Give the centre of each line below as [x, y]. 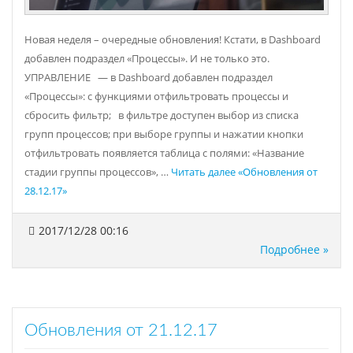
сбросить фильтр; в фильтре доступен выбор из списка [162, 115]
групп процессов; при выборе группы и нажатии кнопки [164, 134]
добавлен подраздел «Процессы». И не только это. [149, 58]
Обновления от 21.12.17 [121, 330]
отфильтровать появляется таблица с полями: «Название [164, 153]
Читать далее [203, 172]
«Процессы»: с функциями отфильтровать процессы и [156, 96]
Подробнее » [294, 249]
